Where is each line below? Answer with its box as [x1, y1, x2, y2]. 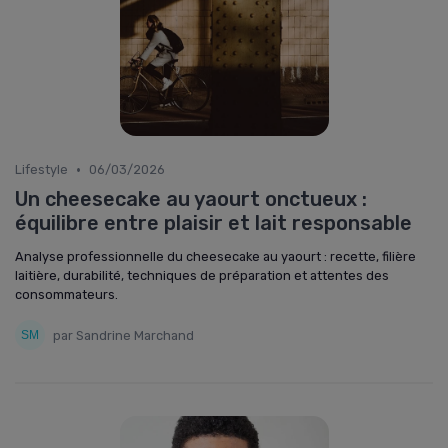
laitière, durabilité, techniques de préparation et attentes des [15, 268, 389, 283]
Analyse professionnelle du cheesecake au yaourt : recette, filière [15, 249, 416, 264]
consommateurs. [15, 287, 118, 302]
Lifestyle [15, 162, 68, 177]
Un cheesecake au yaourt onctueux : [15, 187, 367, 211]
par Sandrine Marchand [53, 327, 194, 343]
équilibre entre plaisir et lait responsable [15, 211, 412, 235]
